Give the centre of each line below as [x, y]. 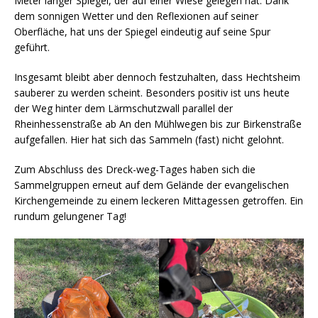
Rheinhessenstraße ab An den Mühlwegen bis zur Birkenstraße [158, 124]
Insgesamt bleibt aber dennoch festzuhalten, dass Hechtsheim [157, 77]
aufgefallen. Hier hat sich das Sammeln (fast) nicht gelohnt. [149, 140]
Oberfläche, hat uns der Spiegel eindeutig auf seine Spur [142, 32]
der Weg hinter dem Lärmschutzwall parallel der [124, 109]
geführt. [32, 48]
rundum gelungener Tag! [70, 216]
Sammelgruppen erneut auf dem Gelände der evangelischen [152, 185]
